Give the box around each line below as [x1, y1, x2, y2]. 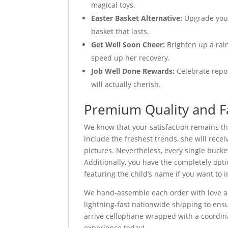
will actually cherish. [91, 79, 161, 90]
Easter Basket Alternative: [91, 13, 183, 23]
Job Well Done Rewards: [91, 66, 175, 76]
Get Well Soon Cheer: [91, 40, 165, 50]
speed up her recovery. [91, 53, 170, 63]
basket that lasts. [91, 26, 150, 37]
